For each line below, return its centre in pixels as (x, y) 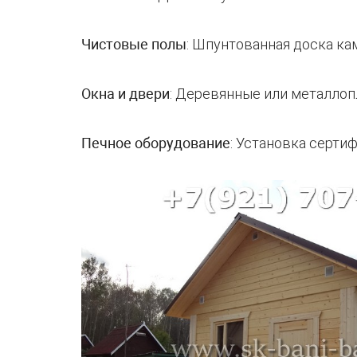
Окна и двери (126, 93)
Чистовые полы (134, 44)
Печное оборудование (156, 143)
